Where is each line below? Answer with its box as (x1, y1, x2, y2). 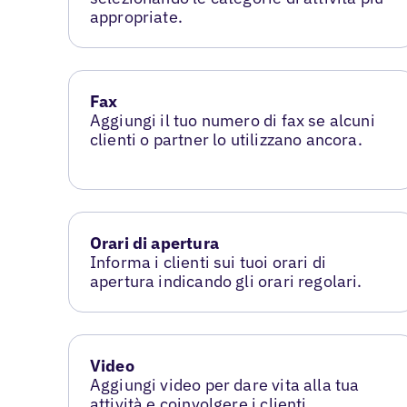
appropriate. (89, 6, 183, 28)
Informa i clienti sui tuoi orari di (89, 251, 327, 273)
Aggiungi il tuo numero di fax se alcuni (89, 110, 375, 131)
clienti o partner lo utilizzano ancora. (89, 129, 362, 150)
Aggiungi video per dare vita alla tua (89, 373, 360, 395)
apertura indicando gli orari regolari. (89, 270, 362, 292)
